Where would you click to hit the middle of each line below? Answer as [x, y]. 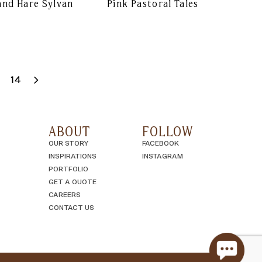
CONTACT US [71, 207]
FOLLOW [167, 132]
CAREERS [64, 194]
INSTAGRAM [162, 156]
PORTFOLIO [68, 169]
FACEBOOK [160, 143]
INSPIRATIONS [72, 156]
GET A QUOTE [72, 182]
